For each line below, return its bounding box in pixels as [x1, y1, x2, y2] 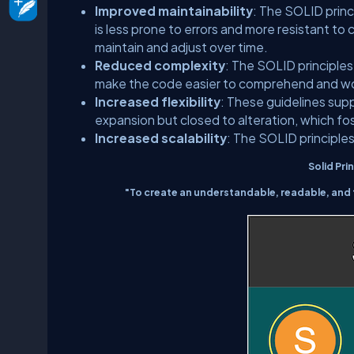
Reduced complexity [95, 58, 225, 73]
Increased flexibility [95, 94, 220, 109]
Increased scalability [95, 130, 227, 145]
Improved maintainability [95, 3, 253, 18]
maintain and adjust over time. [95, 40, 268, 55]
